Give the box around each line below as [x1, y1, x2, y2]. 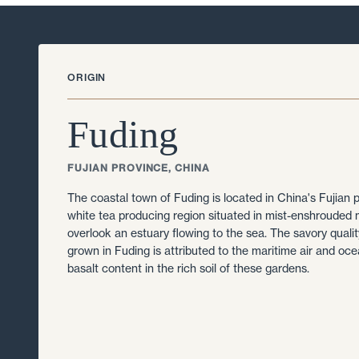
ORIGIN [67, 71, 107, 84]
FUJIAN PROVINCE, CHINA [67, 162, 211, 175]
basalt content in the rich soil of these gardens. [67, 261, 309, 276]
